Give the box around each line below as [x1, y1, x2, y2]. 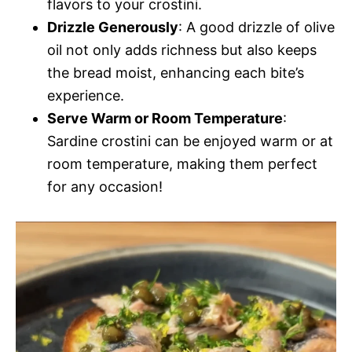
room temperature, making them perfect [47, 155, 317, 172]
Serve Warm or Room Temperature [47, 109, 283, 126]
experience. [47, 86, 124, 104]
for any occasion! [47, 178, 163, 195]
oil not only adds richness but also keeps [47, 41, 317, 58]
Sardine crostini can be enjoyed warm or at [47, 132, 333, 149]
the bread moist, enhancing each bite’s [47, 64, 304, 81]
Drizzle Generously [47, 18, 178, 35]
